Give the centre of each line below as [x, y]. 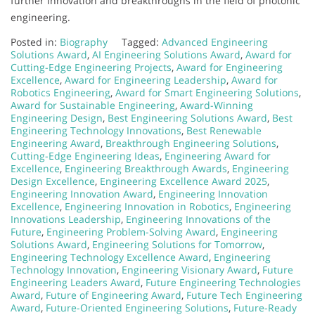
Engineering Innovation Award [82, 193]
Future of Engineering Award [114, 295]
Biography [84, 41]
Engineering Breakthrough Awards [146, 168]
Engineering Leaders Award [76, 282]
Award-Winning [217, 105]
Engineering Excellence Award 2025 [184, 181]
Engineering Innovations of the [198, 219]
